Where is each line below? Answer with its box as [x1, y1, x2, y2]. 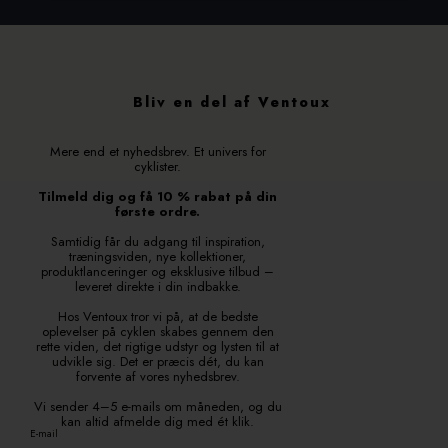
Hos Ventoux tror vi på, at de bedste [57, 306, 258, 326]
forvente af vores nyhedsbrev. [75, 366, 240, 386]
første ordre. [115, 201, 200, 221]
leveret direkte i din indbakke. [74, 276, 241, 296]
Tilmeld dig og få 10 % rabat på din [38, 186, 277, 206]
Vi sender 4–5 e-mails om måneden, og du [33, 396, 282, 416]
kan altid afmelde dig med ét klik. [61, 411, 254, 431]
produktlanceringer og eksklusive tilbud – [41, 261, 274, 281]
